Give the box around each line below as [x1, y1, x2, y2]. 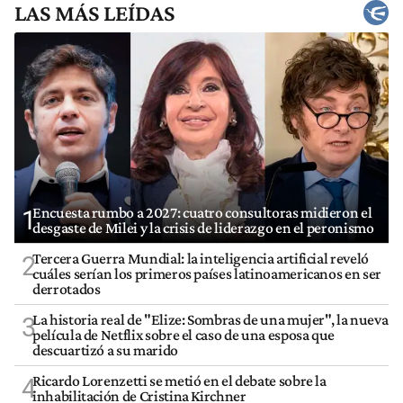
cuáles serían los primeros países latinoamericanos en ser [32, 264, 381, 283]
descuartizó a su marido [32, 341, 178, 360]
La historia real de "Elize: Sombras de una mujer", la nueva [32, 310, 389, 329]
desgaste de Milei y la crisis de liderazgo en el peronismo [32, 219, 374, 237]
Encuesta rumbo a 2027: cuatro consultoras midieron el [32, 203, 372, 222]
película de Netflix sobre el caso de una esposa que [32, 326, 336, 345]
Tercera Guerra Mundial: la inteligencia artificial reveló [32, 249, 369, 268]
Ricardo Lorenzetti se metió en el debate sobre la [32, 372, 327, 390]
